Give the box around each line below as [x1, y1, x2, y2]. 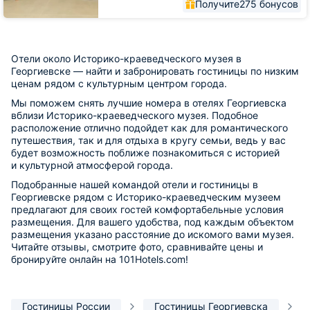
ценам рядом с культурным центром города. [11, 77, 227, 89]
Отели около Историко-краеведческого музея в [11, 53, 241, 64]
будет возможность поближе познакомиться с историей [11, 147, 280, 158]
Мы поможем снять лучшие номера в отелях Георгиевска [11, 97, 286, 109]
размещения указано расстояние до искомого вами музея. [11, 228, 294, 240]
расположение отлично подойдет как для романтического [11, 122, 288, 134]
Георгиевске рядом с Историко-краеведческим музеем [11, 191, 281, 203]
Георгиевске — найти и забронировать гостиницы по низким [11, 65, 299, 77]
